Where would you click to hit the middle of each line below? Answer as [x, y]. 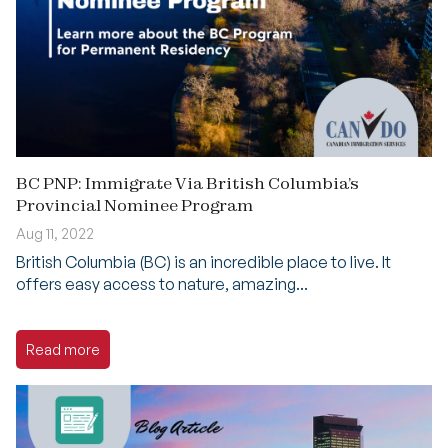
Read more [63, 350]
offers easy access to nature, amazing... [162, 284]
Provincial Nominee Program [134, 205]
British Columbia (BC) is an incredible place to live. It [203, 262]
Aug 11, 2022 [55, 234]
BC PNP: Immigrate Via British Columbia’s [187, 183]
